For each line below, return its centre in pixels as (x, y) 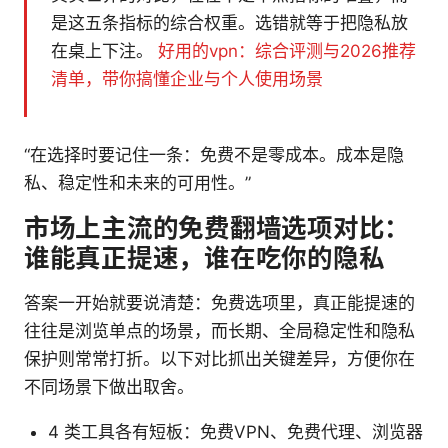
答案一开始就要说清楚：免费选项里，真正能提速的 (219, 303)
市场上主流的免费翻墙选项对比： (217, 228)
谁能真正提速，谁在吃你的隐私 (204, 258)
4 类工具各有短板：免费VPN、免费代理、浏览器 (235, 432)
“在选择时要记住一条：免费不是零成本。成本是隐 (214, 155)
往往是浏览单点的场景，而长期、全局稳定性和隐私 (219, 331)
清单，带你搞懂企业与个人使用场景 (187, 79)
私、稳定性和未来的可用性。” (137, 183)
